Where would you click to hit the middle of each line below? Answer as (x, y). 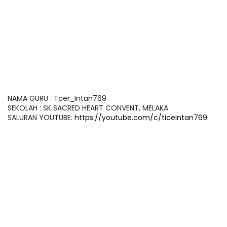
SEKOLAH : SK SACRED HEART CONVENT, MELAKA (88, 108)
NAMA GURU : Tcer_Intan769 (57, 98)
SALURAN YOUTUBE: (41, 118)
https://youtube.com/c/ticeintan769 (141, 118)
